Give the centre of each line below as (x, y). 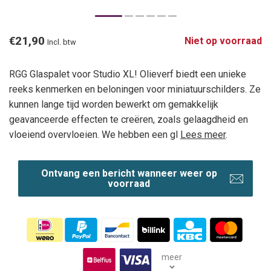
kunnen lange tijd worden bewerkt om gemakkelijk (114, 104)
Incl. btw (62, 42)
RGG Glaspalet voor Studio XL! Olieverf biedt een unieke (128, 74)
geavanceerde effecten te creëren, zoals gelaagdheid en (129, 119)
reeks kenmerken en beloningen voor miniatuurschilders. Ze (135, 89)
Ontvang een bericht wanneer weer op (129, 173)
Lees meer (203, 134)
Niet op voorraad (223, 41)
